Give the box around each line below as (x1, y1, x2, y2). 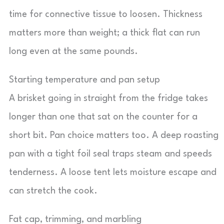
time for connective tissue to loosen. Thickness (9, 10, 202, 19)
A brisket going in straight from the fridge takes (9, 94, 208, 103)
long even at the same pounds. (9, 47, 138, 56)
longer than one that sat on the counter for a (9, 112, 197, 121)
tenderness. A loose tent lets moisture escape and (9, 168, 216, 177)
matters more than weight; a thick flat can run (9, 28, 200, 37)
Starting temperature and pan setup (9, 75, 160, 84)
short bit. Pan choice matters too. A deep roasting (9, 131, 218, 140)
